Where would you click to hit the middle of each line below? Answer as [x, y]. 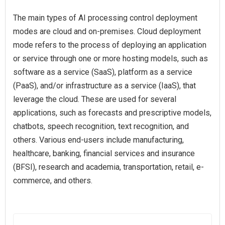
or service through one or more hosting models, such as [110, 59]
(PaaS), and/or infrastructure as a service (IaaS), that [104, 86]
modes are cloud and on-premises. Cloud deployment [107, 31]
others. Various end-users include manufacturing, [98, 140]
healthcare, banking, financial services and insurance [104, 153]
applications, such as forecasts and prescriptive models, [112, 113]
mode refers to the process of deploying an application [110, 45]
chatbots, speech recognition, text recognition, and [101, 126]
